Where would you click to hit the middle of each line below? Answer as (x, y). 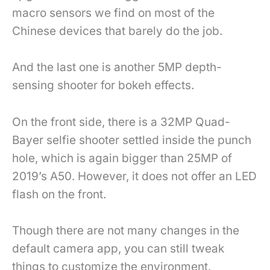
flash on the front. (59, 194)
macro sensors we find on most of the (113, 13)
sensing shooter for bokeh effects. (103, 86)
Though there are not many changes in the (126, 231)
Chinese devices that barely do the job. (119, 31)
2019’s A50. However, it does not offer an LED (134, 176)
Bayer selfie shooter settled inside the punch (132, 140)
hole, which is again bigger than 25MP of (122, 158)
